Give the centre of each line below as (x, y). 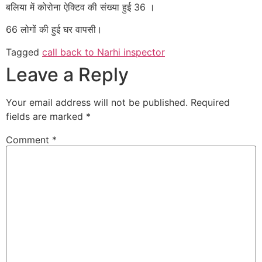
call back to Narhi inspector (104, 52)
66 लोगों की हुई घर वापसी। (54, 30)
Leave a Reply (67, 74)
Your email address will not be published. (97, 102)
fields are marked (46, 116)
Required (210, 102)
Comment (29, 139)
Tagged (24, 52)
